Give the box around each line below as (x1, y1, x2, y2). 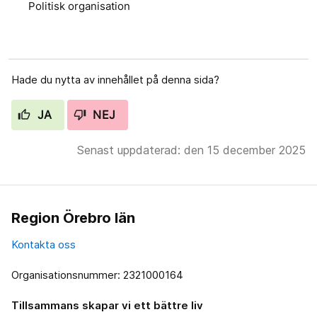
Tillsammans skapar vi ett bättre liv (11, 298, 203, 312)
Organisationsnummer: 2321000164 (11, 267, 183, 282)
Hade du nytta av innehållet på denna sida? (11, 72, 219, 86)
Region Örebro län (11, 209, 135, 226)
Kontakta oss (11, 237, 76, 251)
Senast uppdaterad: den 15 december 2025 (77, 142, 306, 157)
